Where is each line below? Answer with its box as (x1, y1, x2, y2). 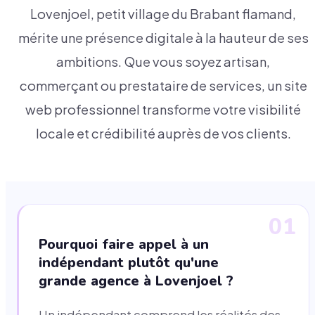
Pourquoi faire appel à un (39, 235, 209, 255)
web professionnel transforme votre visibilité (25, 101, 301, 118)
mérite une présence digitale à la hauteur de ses (18, 30, 309, 46)
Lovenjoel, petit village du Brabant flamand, (30, 6, 296, 22)
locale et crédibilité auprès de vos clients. (35, 125, 291, 142)
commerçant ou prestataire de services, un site (19, 77, 307, 94)
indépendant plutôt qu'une (39, 253, 219, 273)
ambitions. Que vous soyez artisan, (56, 53, 270, 70)
